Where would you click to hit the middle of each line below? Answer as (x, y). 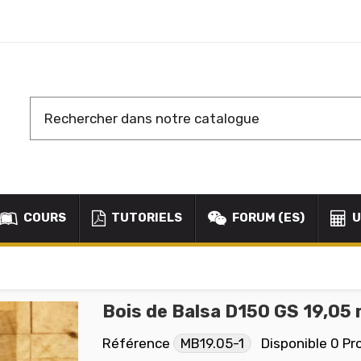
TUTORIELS (145, 218)
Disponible (294, 343)
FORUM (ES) (267, 218)
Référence (136, 343)
